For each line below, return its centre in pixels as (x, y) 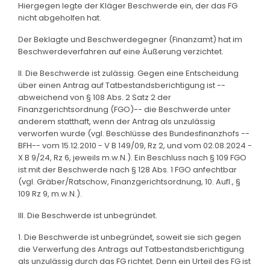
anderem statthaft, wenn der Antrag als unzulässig (117, 121)
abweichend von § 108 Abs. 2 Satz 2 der (95, 97)
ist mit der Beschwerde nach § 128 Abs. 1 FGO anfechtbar (127, 169)
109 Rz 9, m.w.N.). (50, 193)
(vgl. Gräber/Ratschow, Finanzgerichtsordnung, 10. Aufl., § (129, 181)
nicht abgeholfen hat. (60, 17)
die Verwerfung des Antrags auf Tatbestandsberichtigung (131, 249)
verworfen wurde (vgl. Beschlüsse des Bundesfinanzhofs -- (134, 133)
